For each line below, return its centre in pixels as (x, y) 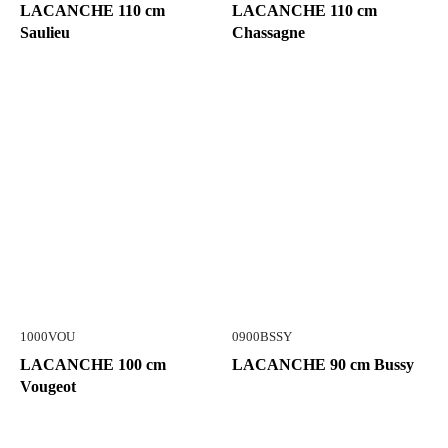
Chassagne (268, 32)
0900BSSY (262, 337)
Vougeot (48, 386)
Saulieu (45, 32)
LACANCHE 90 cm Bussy (323, 364)
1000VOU (47, 337)
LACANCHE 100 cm (93, 364)
